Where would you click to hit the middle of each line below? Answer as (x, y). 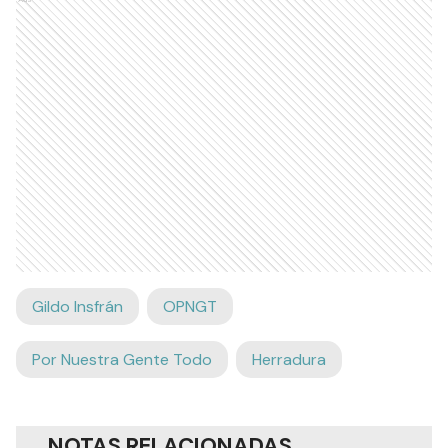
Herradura (289, 360)
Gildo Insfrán (77, 307)
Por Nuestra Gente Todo (122, 360)
